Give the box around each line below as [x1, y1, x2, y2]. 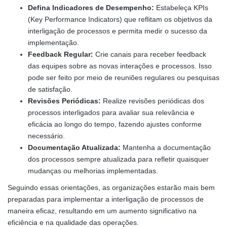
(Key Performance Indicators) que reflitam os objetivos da [28, 15, 212, 23]
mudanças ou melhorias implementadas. [28, 166, 158, 175]
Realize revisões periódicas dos [101, 96, 204, 105]
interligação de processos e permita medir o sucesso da [28, 26, 207, 35]
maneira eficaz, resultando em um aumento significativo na [8, 206, 197, 215]
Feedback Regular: [28, 50, 93, 58]
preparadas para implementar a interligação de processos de [8, 195, 204, 203]
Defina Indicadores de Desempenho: [28, 3, 154, 12]
